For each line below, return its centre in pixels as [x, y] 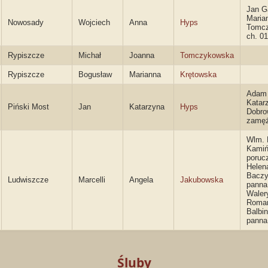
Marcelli [92, 180]
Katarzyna [147, 107]
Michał [90, 55]
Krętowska [198, 74]
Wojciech [94, 22]
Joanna [142, 55]
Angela [141, 180]
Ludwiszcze [28, 180]
